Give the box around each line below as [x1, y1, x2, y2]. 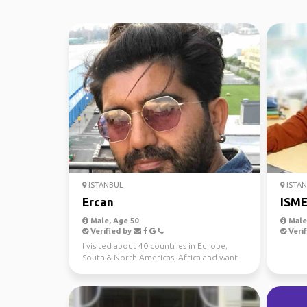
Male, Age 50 [88, 217, 138, 225]
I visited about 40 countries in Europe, [82, 241, 228, 250]
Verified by [88, 227, 134, 235]
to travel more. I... [82, 265, 151, 273]
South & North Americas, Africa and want [82, 253, 238, 262]
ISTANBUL [86, 181, 123, 189]
